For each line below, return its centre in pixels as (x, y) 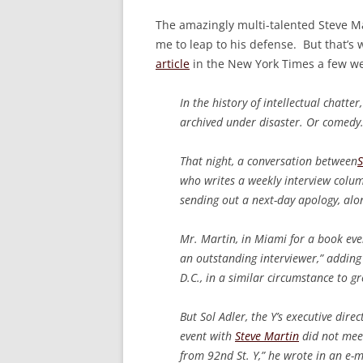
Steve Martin (267, 336)
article (173, 64)
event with (207, 336)
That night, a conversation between (269, 161)
